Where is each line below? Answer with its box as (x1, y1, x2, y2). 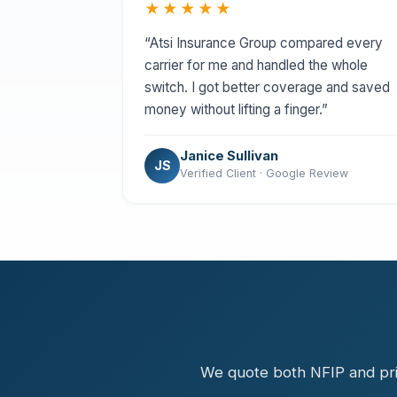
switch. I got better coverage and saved (144, 78, 390, 96)
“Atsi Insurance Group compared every (144, 34, 383, 51)
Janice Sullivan (180, 148, 278, 164)
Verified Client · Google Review (180, 167, 348, 180)
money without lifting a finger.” (144, 100, 328, 118)
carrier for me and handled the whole (144, 56, 368, 74)
